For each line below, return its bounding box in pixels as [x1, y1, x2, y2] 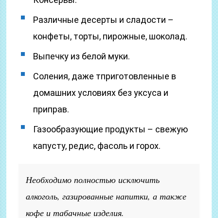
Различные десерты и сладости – [33, 15, 174, 25]
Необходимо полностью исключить [26, 174, 160, 185]
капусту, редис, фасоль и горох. [33, 141, 161, 151]
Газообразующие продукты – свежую [33, 124, 188, 134]
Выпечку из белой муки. [33, 51, 130, 61]
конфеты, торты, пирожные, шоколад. [33, 31, 188, 41]
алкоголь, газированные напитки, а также [26, 190, 187, 202]
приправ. [33, 104, 70, 114]
